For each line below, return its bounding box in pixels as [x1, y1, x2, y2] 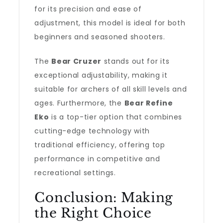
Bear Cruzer [51, 56, 102, 66]
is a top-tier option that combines [49, 112, 183, 122]
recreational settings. [34, 168, 116, 178]
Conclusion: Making [34, 190, 174, 206]
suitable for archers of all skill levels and [34, 84, 187, 94]
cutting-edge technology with [34, 126, 150, 136]
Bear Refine [124, 98, 173, 108]
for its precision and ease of [34, 4, 142, 14]
